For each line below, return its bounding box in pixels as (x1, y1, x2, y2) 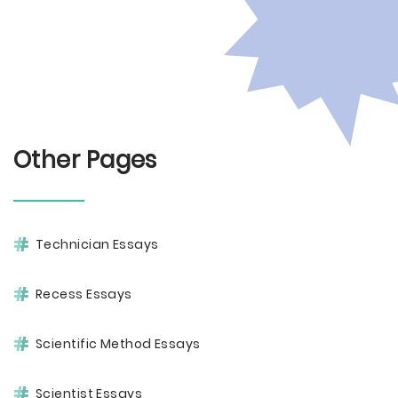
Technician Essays (36, 235, 159, 253)
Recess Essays (36, 285, 132, 303)
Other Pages (13, 144, 157, 176)
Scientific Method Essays (36, 335, 201, 353)
